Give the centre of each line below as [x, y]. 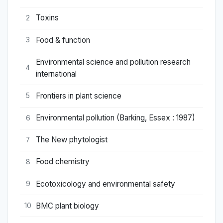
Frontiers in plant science [79, 96]
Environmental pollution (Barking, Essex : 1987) [115, 118]
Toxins [47, 18]
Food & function [63, 40]
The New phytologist [72, 140]
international [56, 74]
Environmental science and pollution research [113, 62]
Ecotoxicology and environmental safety [106, 184]
